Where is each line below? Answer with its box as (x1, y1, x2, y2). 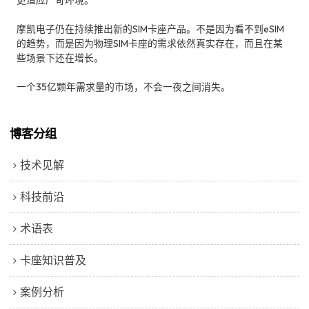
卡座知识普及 (20, 253, 87, 268)
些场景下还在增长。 (17, 51, 104, 64)
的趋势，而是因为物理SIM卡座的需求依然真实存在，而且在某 (17, 37, 283, 50)
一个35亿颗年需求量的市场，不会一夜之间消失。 (17, 80, 231, 93)
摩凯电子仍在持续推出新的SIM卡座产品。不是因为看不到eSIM (17, 22, 285, 35)
